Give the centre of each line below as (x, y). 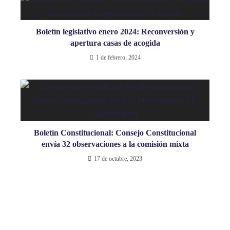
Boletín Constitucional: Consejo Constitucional (115, 132)
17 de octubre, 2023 (118, 158)
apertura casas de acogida (115, 43)
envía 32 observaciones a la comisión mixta (115, 144)
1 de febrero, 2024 (118, 57)
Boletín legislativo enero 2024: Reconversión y (115, 31)
